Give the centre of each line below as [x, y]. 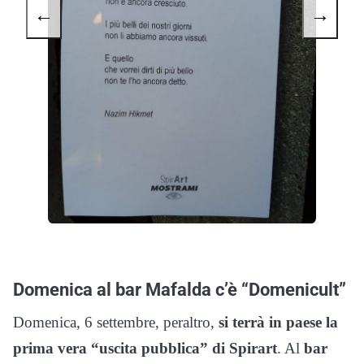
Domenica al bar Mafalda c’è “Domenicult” [180, 289]
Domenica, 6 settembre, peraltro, [116, 322]
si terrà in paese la [278, 322]
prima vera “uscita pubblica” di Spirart [145, 348]
